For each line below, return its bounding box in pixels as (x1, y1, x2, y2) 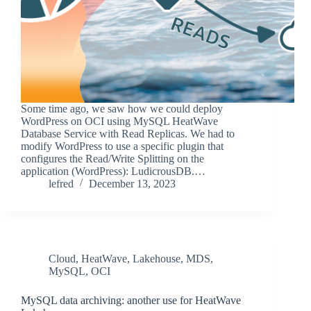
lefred (49, 178, 74, 190)
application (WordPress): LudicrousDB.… (21, 165, 205, 178)
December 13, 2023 (89, 178, 176, 190)
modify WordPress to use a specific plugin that (21, 140, 224, 153)
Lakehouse (133, 253, 180, 265)
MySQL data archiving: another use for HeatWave (21, 294, 241, 307)
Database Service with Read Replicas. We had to (21, 128, 235, 140)
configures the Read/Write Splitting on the (21, 153, 204, 165)
